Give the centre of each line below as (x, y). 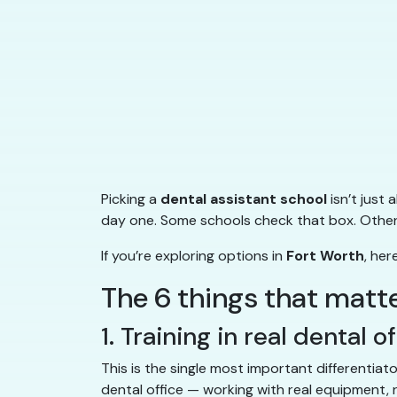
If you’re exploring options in (194, 256)
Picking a (131, 199)
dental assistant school (244, 199)
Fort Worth (325, 256)
